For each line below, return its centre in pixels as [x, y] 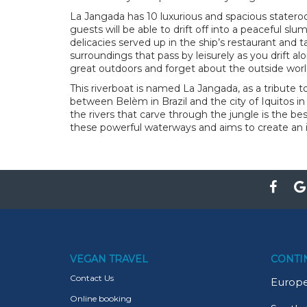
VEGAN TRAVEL [109, 259]
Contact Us [92, 278]
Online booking [101, 298]
